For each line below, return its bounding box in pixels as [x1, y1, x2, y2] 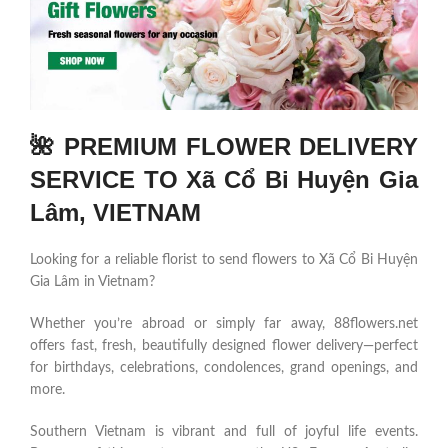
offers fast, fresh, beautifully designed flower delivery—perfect [30, 339, 418, 354]
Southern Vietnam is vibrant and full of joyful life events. [30, 425, 418, 440]
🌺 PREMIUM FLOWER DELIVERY [30, 133, 418, 161]
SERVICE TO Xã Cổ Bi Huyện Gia [30, 166, 418, 194]
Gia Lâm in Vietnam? [30, 275, 155, 290]
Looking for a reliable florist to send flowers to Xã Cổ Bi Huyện [30, 253, 418, 268]
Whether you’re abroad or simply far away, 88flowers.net [30, 317, 418, 332]
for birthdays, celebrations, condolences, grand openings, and [30, 361, 418, 376]
